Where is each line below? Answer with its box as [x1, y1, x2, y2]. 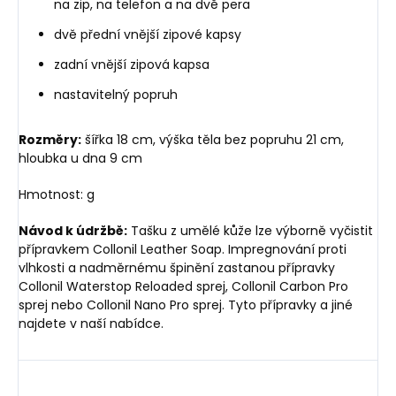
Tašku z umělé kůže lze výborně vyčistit [127, 221, 373, 240]
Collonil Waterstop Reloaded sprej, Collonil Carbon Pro [19, 277, 348, 295]
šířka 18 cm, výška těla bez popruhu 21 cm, [81, 130, 344, 148]
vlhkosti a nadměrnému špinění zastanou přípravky [19, 258, 335, 277]
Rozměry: [19, 130, 81, 148]
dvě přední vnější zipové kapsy [54, 25, 241, 43]
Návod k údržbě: [19, 221, 127, 240]
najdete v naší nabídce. [19, 314, 164, 332]
